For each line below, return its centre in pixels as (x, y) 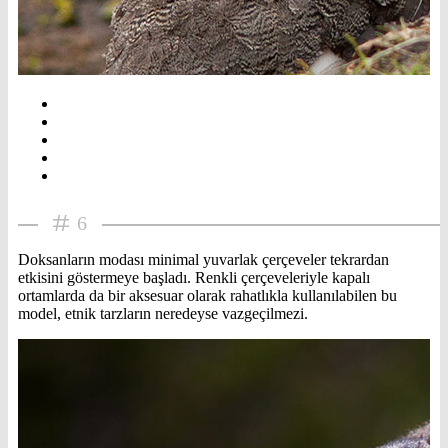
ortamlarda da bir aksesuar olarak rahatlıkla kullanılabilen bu (207, 295)
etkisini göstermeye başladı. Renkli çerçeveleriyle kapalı (194, 277)
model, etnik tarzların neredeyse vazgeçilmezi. (163, 313)
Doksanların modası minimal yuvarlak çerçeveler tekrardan (203, 259)
